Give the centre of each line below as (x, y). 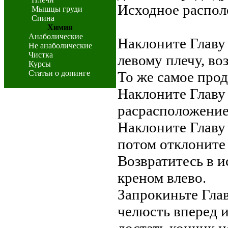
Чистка (40, 55)
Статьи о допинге (59, 73)
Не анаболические (60, 46)
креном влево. (162, 178)
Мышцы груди (57, 9)
